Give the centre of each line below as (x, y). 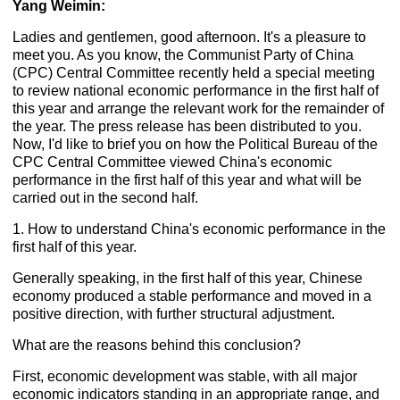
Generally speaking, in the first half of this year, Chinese (188, 279)
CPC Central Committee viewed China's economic (173, 162)
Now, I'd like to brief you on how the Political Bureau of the (196, 145)
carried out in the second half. (106, 198)
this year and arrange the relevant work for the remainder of (199, 109)
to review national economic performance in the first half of (196, 91)
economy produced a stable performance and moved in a (192, 296)
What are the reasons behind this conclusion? (157, 346)
